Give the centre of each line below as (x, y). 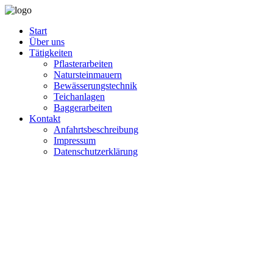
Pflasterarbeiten (83, 64)
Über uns (47, 42)
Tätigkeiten (51, 53)
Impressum (75, 140)
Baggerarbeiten (83, 108)
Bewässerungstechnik (95, 86)
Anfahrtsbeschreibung (96, 129)
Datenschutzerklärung (96, 151)
